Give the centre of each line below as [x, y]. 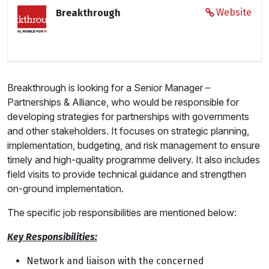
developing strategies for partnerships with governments [128, 116]
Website [234, 12]
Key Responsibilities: [52, 237]
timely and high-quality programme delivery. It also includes [134, 159]
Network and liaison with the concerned [115, 261]
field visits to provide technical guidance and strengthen [127, 174]
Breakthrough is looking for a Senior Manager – [109, 87]
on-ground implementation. [65, 188]
